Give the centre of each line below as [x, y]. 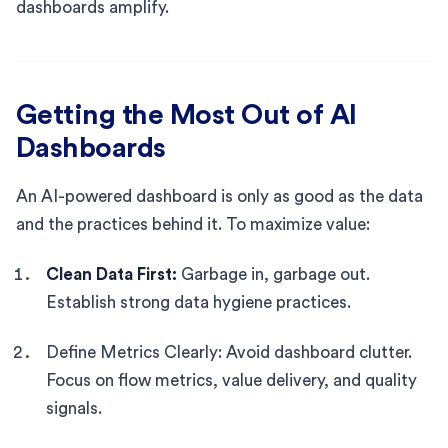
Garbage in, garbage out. [273, 274]
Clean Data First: [111, 274]
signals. [74, 408]
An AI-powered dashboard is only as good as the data [219, 196]
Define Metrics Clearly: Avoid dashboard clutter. [229, 352]
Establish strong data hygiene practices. [198, 302]
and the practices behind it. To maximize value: [193, 224]
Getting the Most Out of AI [186, 114]
